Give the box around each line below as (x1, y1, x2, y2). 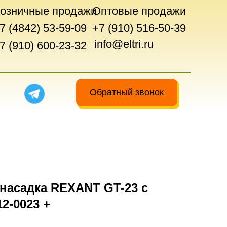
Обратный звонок (90, 87, 164, 97)
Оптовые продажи (92, 5, 186, 17)
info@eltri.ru (94, 37, 154, 50)
